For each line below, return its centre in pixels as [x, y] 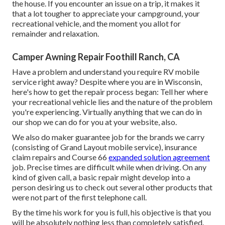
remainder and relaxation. [55, 34]
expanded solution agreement [159, 157]
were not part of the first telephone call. [79, 197]
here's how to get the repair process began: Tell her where [110, 92]
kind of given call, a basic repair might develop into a [101, 177]
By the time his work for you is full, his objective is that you [111, 212]
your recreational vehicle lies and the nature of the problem [112, 102]
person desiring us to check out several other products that [112, 187]
